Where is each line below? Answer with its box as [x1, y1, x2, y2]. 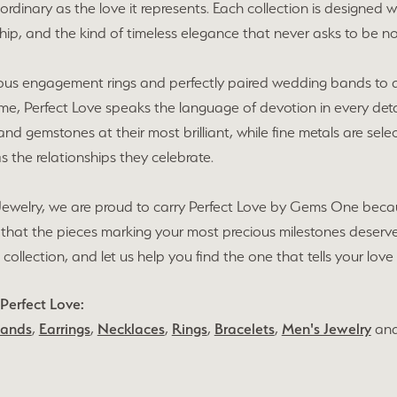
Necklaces [97, 320, 165, 338]
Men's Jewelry [281, 320, 371, 338]
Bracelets [214, 320, 275, 338]
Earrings [38, 320, 90, 338]
